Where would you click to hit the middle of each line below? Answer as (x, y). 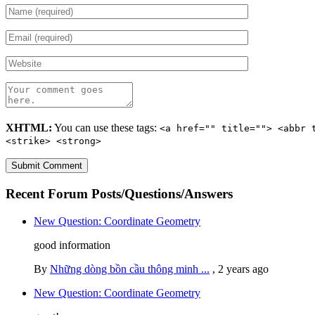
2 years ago (243, 269)
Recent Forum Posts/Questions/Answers (119, 194)
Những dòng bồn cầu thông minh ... (130, 269)
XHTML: (29, 128)
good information (72, 245)
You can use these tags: (106, 128)
